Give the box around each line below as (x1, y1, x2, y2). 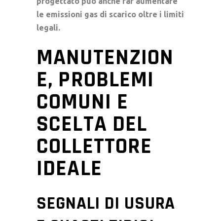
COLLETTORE (37, 132, 152, 161)
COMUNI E (37, 87, 128, 116)
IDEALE (37, 154, 102, 183)
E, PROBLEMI (37, 65, 154, 94)
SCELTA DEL (37, 110, 147, 139)
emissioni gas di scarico (46, 9, 136, 19)
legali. (37, 23, 60, 32)
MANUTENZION (37, 43, 174, 72)
